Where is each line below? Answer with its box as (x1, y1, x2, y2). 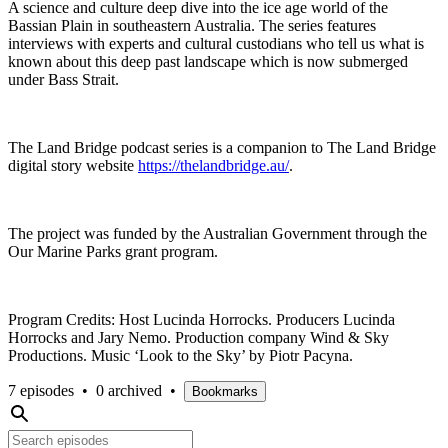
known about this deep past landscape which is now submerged (8, 52, 408, 70)
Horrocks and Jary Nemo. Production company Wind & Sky (8, 328, 389, 346)
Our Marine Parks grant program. (8, 242, 218, 260)
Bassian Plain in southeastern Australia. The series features (8, 16, 376, 34)
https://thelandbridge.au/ (138, 156, 289, 174)
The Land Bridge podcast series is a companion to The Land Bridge (8, 138, 436, 156)
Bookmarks (192, 383, 258, 399)
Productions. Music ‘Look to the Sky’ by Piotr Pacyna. (8, 346, 353, 364)
